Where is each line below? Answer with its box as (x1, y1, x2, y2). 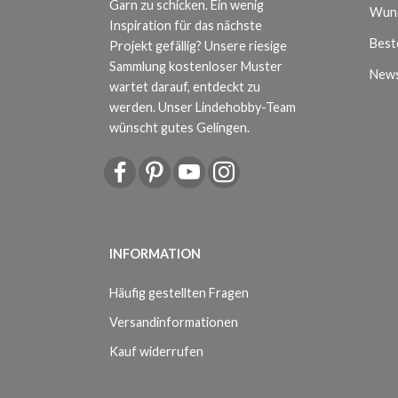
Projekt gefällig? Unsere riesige (109, 38, 287, 54)
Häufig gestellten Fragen (109, 285, 249, 301)
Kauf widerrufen (109, 344, 203, 360)
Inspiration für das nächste (109, 18, 262, 34)
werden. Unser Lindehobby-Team (109, 99, 296, 115)
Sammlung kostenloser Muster (109, 59, 283, 75)
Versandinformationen (109, 314, 238, 330)
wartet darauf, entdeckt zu (109, 79, 260, 95)
